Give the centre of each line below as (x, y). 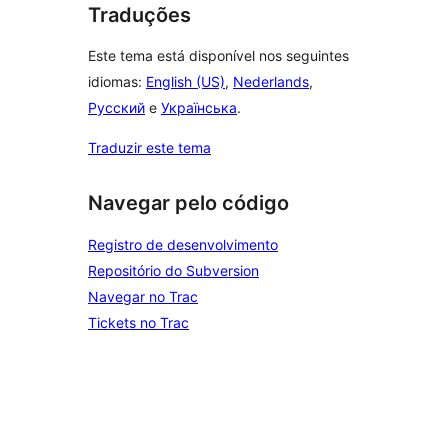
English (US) (185, 82)
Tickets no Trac (138, 322)
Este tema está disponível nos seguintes (218, 56)
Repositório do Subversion (173, 270)
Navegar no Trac (143, 296)
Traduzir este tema (149, 148)
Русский (116, 108)
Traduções (139, 14)
